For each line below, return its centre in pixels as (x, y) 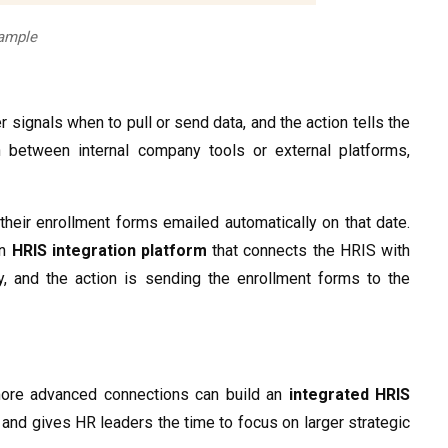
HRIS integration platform (109, 251)
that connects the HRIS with (309, 251)
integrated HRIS (349, 395)
